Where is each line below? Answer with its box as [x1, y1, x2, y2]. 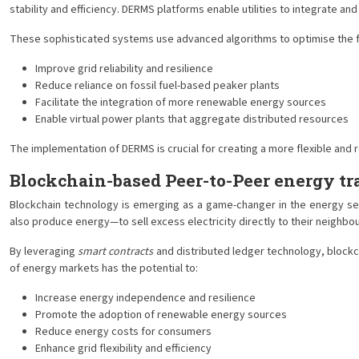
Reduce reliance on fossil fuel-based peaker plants [35, 78, 280, 94]
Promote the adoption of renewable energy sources [35, 307, 287, 323]
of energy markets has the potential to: [10, 260, 198, 276]
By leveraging [10, 244, 79, 260]
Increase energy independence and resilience [35, 290, 256, 306]
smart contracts [78, 244, 156, 260]
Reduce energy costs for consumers [35, 324, 212, 340]
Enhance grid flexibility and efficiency [35, 341, 212, 357]
